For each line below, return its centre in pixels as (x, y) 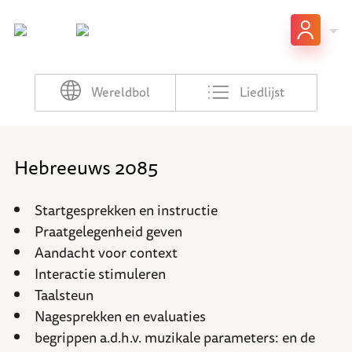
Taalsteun (64, 295)
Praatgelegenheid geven (108, 231)
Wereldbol (121, 92)
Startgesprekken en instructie (126, 210)
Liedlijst (262, 92)
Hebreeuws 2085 (86, 167)
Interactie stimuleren (100, 274)
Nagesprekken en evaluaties (120, 316)
